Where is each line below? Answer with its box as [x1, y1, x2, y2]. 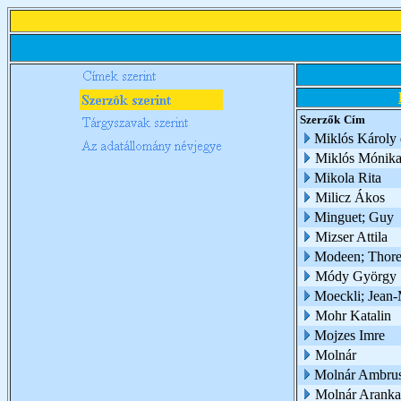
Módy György [315, 269, 397, 284]
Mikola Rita [314, 170, 381, 185]
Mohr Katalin [315, 308, 391, 323]
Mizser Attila [315, 229, 388, 244]
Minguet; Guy [314, 209, 394, 225]
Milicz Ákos [315, 190, 385, 205]
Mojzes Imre [314, 328, 385, 343]
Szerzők [300, 113, 340, 126]
